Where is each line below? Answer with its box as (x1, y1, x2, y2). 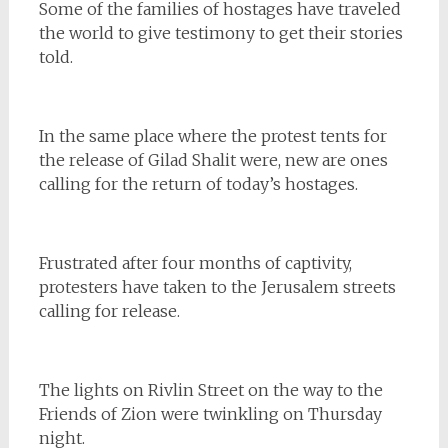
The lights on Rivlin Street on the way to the (38, 379, 383, 400)
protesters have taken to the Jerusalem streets (38, 276, 396, 297)
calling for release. (38, 300, 180, 321)
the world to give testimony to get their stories (38, 22, 403, 43)
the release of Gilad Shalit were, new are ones (38, 149, 388, 170)
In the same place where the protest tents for (38, 125, 387, 146)
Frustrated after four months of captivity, (38, 252, 352, 273)
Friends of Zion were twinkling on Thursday (38, 403, 382, 424)
